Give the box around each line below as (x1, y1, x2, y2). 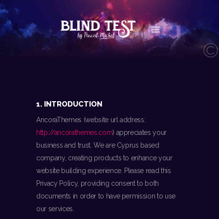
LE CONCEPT (51, 61, 98, 74)
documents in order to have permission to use (36, 192, 176, 200)
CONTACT (51, 118, 87, 131)
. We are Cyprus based (90, 141, 159, 150)
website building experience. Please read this (36, 167, 171, 175)
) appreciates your (112, 129, 167, 137)
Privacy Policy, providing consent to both (36, 179, 159, 188)
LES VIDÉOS (51, 104, 95, 116)
